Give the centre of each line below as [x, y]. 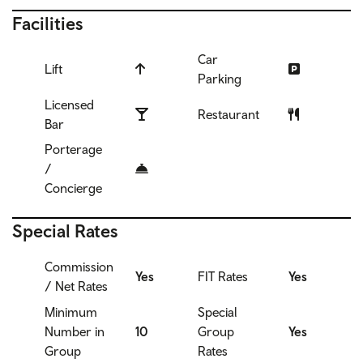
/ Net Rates [76, 286]
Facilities [48, 24]
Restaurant [228, 114]
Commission [79, 267]
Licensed [69, 104]
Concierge [73, 188]
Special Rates [65, 231]
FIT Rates [223, 277]
